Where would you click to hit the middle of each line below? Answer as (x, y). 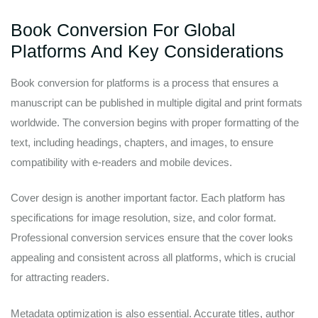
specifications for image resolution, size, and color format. (143, 218)
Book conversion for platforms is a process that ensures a (144, 82)
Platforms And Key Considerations (147, 51)
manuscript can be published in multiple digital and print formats (157, 102)
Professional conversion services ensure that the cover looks (152, 238)
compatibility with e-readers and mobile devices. (121, 162)
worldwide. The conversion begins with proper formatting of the (155, 122)
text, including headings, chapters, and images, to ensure (142, 142)
